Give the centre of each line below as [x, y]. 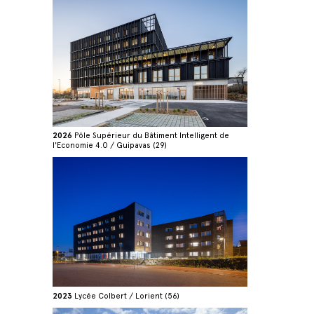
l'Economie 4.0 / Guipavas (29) [110, 145]
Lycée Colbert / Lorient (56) [126, 295]
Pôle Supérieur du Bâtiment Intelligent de [151, 136]
